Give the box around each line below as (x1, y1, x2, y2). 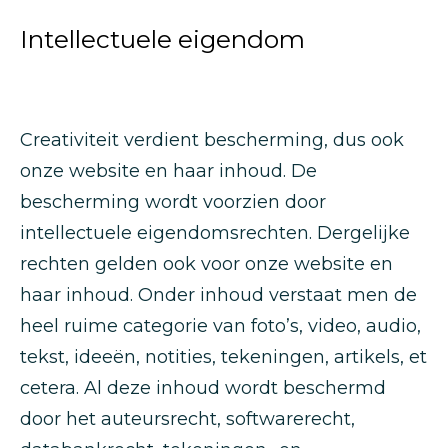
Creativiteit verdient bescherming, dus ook (20, 129, 404, 151)
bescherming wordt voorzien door (20, 191, 326, 213)
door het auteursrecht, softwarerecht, (20, 408, 355, 430)
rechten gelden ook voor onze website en (20, 253, 393, 275)
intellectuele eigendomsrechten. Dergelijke (20, 222, 410, 244)
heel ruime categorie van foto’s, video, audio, (20, 315, 421, 337)
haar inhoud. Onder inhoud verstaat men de (20, 284, 417, 306)
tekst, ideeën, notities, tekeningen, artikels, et (20, 346, 427, 368)
